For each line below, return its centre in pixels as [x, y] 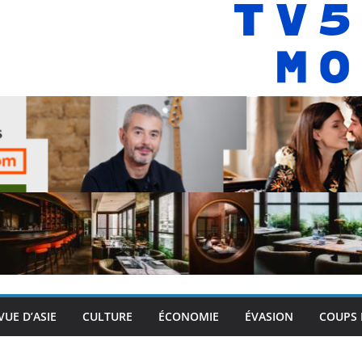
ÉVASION [269, 316]
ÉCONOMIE [189, 316]
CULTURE [107, 316]
